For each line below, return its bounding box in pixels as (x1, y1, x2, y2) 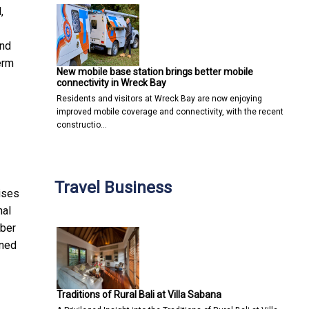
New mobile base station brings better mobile (57, 66, 253, 77)
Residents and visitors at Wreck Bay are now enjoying (57, 93, 262, 103)
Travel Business (54, 177, 172, 197)
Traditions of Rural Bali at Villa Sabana (57, 288, 221, 300)
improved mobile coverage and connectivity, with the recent (57, 106, 283, 117)
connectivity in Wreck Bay (57, 77, 166, 88)
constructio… (57, 119, 107, 130)
